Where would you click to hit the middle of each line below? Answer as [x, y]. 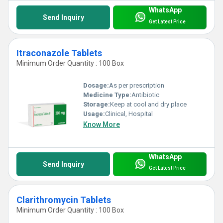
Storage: [97, 104]
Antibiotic [145, 95]
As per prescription [137, 85]
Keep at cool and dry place [148, 104]
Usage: [94, 113]
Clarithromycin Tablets [64, 200]
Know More [102, 124]
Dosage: [96, 85]
